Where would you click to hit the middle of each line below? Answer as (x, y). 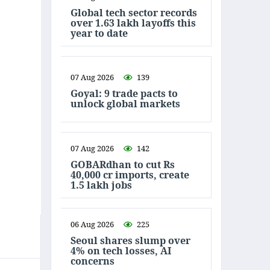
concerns (93, 261)
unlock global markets (125, 104)
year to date (99, 33)
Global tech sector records (134, 12)
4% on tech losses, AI (121, 250)
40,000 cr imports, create (130, 174)
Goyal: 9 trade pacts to (124, 93)
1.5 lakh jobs (101, 185)
